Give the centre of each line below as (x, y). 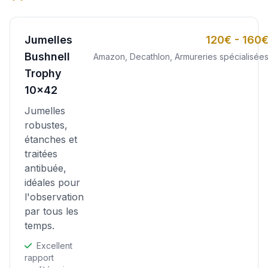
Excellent (53, 245)
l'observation (54, 197)
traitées (41, 153)
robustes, (46, 125)
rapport (39, 257)
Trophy (43, 73)
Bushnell (47, 56)
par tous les (51, 211)
